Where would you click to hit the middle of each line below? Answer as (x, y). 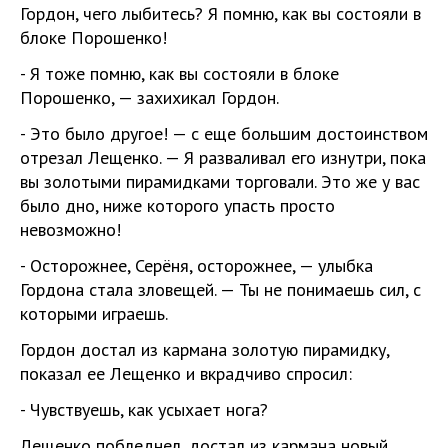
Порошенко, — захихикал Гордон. (149, 97)
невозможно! (70, 229)
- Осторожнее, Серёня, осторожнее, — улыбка (196, 265)
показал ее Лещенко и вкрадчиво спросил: (186, 373)
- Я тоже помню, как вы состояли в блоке (179, 73)
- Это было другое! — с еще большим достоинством (224, 133)
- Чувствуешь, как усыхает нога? (144, 409)
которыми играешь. (94, 313)
